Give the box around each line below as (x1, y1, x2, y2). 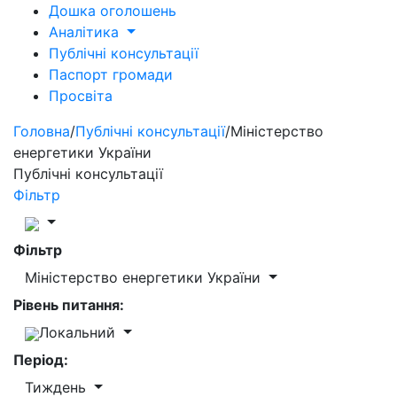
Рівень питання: (13, 296, 124, 314)
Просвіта (49, 87, 113, 105)
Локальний (39, 323, 120, 341)
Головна (13, 122, 70, 140)
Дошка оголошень (49, 2, 176, 19)
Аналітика (49, 23, 123, 41)
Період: (13, 351, 68, 369)
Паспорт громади (49, 66, 173, 83)
